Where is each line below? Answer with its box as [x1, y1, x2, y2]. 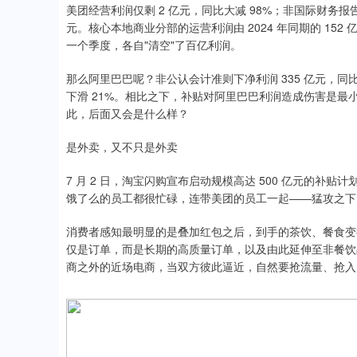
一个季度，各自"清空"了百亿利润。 [66, 37, 241, 53]
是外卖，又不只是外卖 [66, 139, 178, 155]
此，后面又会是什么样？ [66, 105, 189, 121]
